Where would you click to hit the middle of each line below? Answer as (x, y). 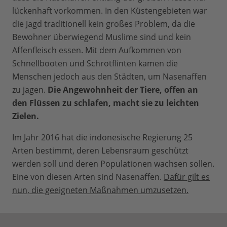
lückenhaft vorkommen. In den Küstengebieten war (110, 11)
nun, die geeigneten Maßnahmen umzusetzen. (100, 190)
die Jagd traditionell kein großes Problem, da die (104, 24)
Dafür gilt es (187, 177)
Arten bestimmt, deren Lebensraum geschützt (100, 151)
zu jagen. (30, 90)
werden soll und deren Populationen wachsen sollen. (113, 164)
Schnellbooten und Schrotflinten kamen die (95, 64)
